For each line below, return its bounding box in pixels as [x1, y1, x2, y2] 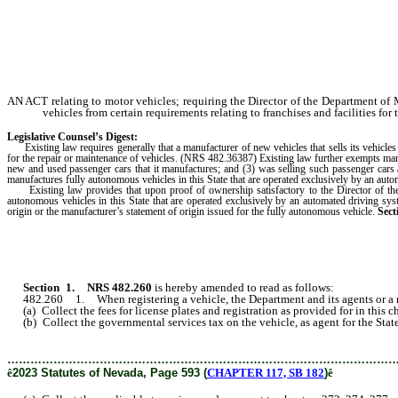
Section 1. [7, 280, 81, 294]
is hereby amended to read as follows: [152, 280, 334, 294]
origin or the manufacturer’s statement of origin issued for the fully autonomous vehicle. [7, 204, 378, 218]
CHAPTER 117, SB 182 [207, 365, 324, 379]
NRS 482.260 [87, 280, 152, 294]
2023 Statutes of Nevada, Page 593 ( [12, 365, 207, 379]
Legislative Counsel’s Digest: [7, 130, 138, 143]
